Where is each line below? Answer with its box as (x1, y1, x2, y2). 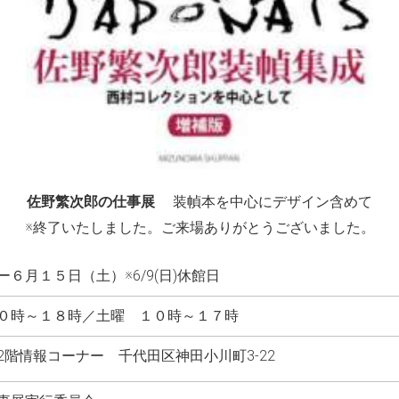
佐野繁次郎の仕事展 (27, 192, 155, 210)
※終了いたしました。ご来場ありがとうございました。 (24, 218, 375, 236)
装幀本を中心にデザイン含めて (155, 192, 372, 210)
